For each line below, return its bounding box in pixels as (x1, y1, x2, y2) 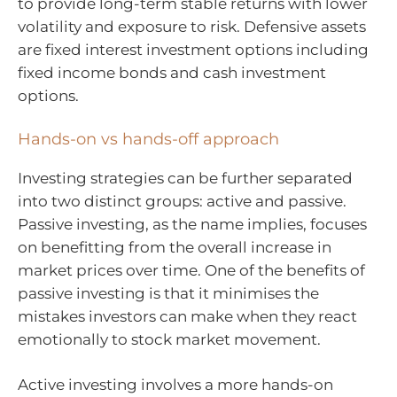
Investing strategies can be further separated (18, 168, 353, 187)
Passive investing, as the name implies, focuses (18, 214, 367, 233)
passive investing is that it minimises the (18, 284, 319, 302)
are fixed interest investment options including (18, 41, 369, 59)
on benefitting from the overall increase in (18, 237, 331, 256)
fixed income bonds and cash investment (18, 64, 326, 82)
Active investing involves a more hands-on (18, 376, 333, 394)
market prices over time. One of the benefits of (18, 261, 365, 279)
